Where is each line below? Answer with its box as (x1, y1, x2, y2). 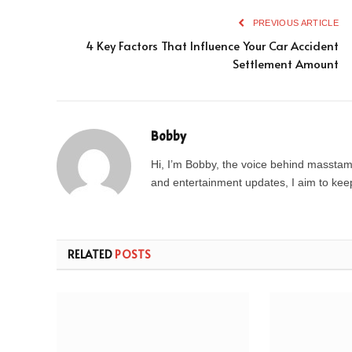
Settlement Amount (233, 55, 339, 72)
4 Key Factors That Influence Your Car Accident (86, 37, 339, 54)
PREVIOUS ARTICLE (250, 18, 339, 28)
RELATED (68, 247, 115, 262)
